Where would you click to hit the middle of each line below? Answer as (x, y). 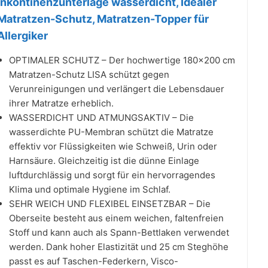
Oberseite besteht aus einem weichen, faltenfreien (116, 218)
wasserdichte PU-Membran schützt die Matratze (111, 132)
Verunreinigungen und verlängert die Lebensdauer (117, 89)
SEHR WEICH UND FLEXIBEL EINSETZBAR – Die (110, 203)
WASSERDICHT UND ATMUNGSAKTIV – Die (101, 117)
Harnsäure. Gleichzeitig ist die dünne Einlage (104, 160)
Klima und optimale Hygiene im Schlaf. (90, 189)
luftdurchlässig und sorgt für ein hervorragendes (112, 175)
